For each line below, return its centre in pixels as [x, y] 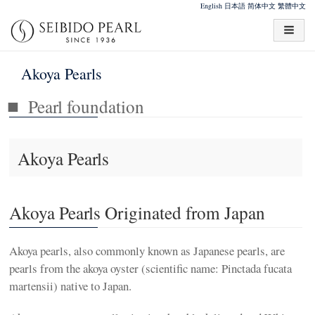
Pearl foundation [86, 106]
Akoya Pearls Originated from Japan [137, 212]
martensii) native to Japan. [71, 286]
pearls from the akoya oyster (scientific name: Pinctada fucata [151, 268]
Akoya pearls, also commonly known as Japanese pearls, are [147, 251]
